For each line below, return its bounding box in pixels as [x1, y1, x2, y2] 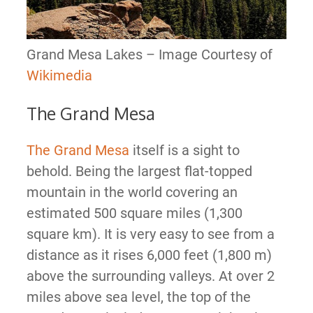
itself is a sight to [129, 142, 240, 159]
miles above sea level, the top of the [26, 289, 251, 306]
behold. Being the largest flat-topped [26, 163, 252, 180]
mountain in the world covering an [26, 184, 238, 201]
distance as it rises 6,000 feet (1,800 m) [26, 247, 272, 264]
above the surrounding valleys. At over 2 [26, 268, 275, 285]
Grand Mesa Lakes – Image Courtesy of [26, 46, 272, 64]
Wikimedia [26, 67, 92, 85]
